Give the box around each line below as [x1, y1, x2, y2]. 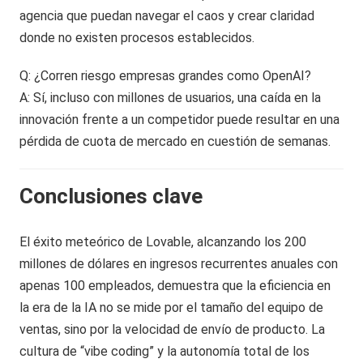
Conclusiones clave [19, 183, 203, 208]
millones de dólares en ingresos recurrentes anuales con [19, 255, 339, 271]
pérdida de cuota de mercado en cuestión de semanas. [19, 133, 331, 149]
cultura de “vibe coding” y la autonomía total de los [19, 343, 310, 359]
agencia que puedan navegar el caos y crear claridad [19, 7, 315, 23]
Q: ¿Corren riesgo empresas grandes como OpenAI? [19, 67, 312, 83]
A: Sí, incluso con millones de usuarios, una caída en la [19, 89, 322, 105]
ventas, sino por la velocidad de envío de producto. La [19, 321, 326, 337]
